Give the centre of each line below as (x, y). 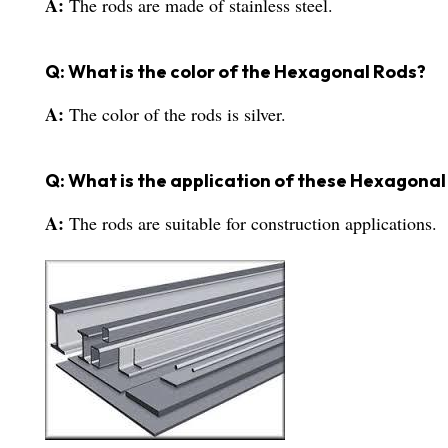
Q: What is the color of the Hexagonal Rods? (235, 72)
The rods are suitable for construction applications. (253, 223)
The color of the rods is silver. (177, 114)
